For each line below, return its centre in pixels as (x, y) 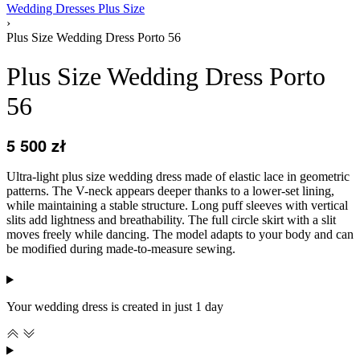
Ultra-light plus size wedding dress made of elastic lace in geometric (178, 177)
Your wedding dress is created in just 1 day (115, 307)
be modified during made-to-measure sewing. (121, 249)
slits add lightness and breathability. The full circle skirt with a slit (171, 220)
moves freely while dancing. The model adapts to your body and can (180, 235)
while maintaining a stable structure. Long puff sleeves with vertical (177, 206)
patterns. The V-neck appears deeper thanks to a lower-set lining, (170, 191)
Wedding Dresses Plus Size (76, 8)
